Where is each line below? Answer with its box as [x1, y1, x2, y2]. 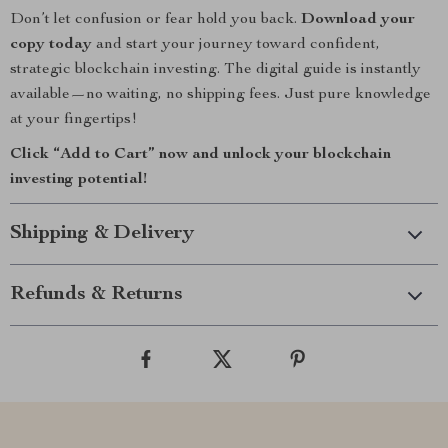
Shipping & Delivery [10, 224, 194, 244]
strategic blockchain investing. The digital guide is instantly [10, 62, 421, 78]
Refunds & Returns [10, 285, 183, 305]
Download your [301, 12, 415, 28]
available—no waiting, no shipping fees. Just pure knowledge [10, 87, 431, 103]
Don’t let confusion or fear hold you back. [10, 12, 301, 28]
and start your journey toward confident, [92, 37, 380, 53]
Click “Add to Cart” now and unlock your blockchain [10, 147, 391, 163]
